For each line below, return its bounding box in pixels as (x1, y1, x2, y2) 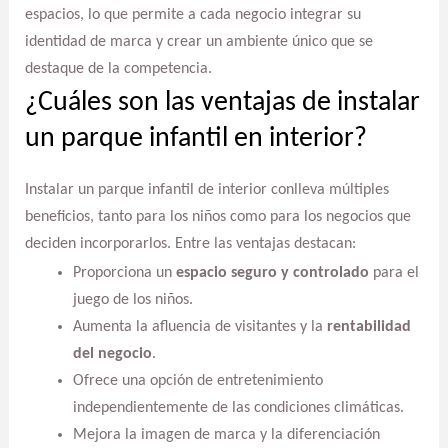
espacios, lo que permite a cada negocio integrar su (24, 7, 361, 24)
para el (368, 264, 419, 281)
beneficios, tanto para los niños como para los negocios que (24, 208, 411, 225)
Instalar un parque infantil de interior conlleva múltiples (24, 181, 389, 198)
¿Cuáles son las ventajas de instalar (24, 88, 420, 117)
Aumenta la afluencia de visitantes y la (72, 318, 327, 335)
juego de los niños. (72, 291, 193, 308)
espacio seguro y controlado (175, 264, 369, 281)
